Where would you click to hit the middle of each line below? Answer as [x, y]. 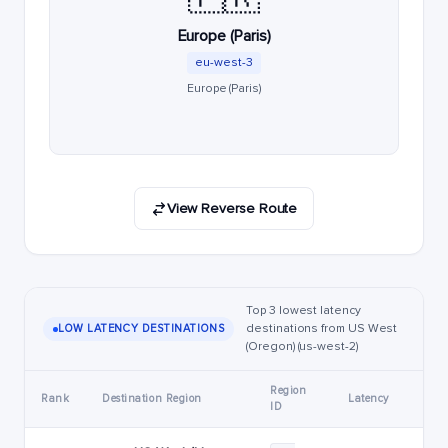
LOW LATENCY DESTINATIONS [141, 328]
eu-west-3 [224, 62]
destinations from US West [322, 328]
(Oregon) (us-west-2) [302, 346]
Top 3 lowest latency [303, 310]
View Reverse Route [232, 208]
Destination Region [152, 398]
